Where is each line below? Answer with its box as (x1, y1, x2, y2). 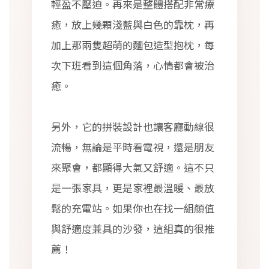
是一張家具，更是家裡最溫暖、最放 (51, 180, 214, 195)
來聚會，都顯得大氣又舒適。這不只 (51, 160, 214, 175)
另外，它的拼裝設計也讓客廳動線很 (51, 119, 214, 134)
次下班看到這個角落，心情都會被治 (51, 58, 214, 73)
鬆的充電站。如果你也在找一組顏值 (51, 201, 214, 216)
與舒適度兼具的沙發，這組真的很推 (51, 221, 214, 236)
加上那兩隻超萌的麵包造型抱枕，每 (51, 37, 214, 52)
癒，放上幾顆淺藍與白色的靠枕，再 (51, 17, 214, 32)
